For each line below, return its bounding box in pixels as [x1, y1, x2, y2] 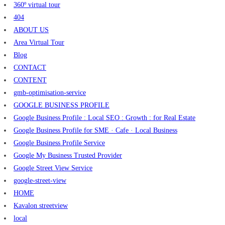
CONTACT [14, 64, 46, 72]
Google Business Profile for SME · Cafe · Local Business [14, 127, 177, 135]
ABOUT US [14, 26, 49, 34]
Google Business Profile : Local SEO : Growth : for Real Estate [14, 114, 195, 122]
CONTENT [14, 76, 47, 84]
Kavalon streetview [14, 202, 68, 210]
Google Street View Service [14, 164, 92, 172]
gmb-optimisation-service [14, 89, 86, 97]
